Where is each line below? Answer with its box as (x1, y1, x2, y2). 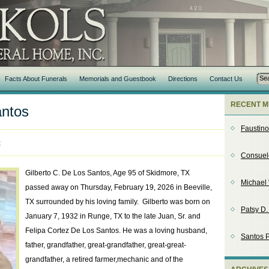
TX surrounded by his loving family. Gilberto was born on (25, 198, 210, 206)
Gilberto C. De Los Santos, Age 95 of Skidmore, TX (25, 169, 190, 177)
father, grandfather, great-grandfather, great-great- (25, 241, 186, 249)
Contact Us (210, 75, 243, 82)
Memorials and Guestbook (79, 75, 156, 82)
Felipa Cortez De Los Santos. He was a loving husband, (25, 226, 207, 235)
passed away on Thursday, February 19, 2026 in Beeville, (25, 183, 212, 192)
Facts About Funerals (5, 75, 67, 82)
